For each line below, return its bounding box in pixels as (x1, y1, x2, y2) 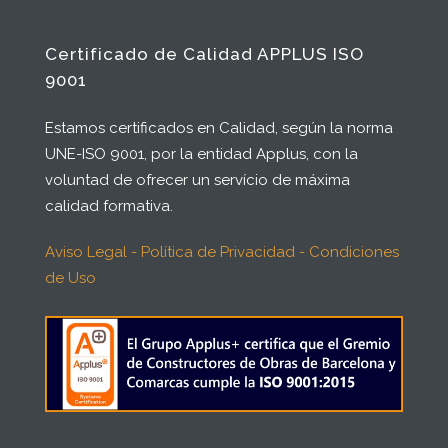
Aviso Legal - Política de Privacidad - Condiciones (45, 243, 399, 262)
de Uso (45, 269, 96, 288)
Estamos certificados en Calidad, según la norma (45, 119, 393, 138)
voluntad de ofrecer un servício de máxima (45, 171, 350, 190)
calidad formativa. (45, 197, 173, 216)
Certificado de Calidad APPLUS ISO (45, 44, 364, 65)
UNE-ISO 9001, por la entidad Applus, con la (45, 145, 358, 164)
